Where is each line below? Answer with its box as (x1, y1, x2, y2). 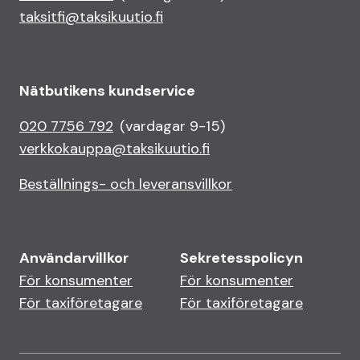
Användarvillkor (19, 248, 129, 268)
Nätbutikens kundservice (19, 81, 195, 100)
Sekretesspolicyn (180, 248, 303, 268)
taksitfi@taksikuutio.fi (19, 7, 163, 27)
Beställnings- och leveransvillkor (19, 174, 232, 194)
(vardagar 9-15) (120, 117, 225, 136)
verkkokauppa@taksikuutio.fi (19, 139, 210, 158)
